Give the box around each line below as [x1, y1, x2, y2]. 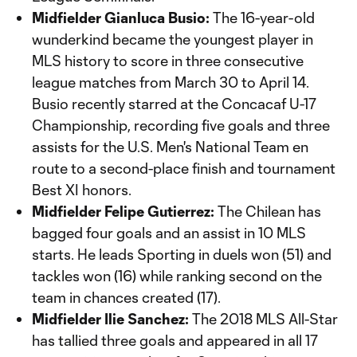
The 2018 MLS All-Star [189, 310, 338, 328]
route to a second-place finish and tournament [32, 159, 335, 177]
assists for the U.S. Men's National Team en [32, 138, 308, 155]
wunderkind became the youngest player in [32, 30, 313, 48]
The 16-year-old [213, 9, 315, 26]
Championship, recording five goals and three [32, 116, 330, 134]
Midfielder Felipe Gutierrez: [32, 202, 214, 220]
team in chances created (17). [32, 288, 221, 306]
